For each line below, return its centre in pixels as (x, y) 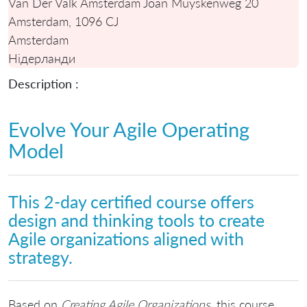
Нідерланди (42, 58)
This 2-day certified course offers (131, 202)
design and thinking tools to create (136, 220)
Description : (44, 83)
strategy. (40, 257)
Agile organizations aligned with (126, 239)
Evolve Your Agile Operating (129, 129)
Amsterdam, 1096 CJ (63, 21)
